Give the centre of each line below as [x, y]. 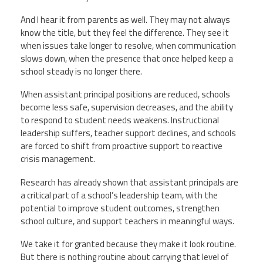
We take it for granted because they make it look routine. [128, 244]
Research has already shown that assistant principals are [129, 182]
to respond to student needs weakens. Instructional [120, 120]
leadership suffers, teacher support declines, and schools [128, 133]
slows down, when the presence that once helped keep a [127, 59]
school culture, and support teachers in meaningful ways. [127, 221]
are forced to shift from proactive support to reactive [122, 146]
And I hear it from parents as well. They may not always [125, 20]
